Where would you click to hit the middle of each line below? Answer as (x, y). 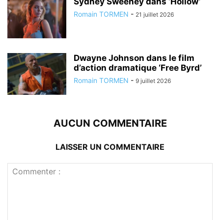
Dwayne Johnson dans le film (134, 58)
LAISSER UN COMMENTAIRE (110, 147)
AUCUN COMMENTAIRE (110, 124)
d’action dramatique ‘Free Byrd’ (138, 68)
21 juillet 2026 (155, 15)
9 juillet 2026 (153, 81)
